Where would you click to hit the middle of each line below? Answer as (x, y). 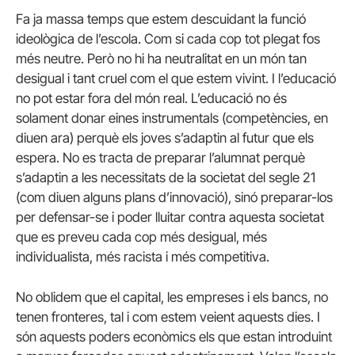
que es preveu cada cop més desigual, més (141, 237)
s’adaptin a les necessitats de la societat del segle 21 (166, 178)
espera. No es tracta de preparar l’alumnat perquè (160, 158)
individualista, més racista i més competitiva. (143, 257)
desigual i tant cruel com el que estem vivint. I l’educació (176, 79)
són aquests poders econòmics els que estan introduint (174, 337)
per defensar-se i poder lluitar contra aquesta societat (170, 218)
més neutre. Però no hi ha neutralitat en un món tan (161, 59)
